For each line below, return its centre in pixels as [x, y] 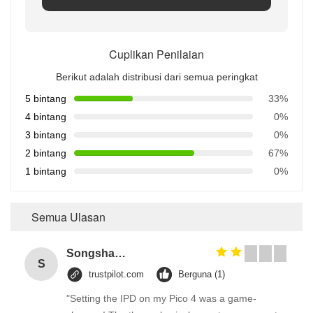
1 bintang [46, 171]
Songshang [120, 253]
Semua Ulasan [68, 217]
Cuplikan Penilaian [156, 54]
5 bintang [46, 99]
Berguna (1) [202, 274]
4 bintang [46, 117]
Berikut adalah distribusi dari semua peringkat [156, 77]
